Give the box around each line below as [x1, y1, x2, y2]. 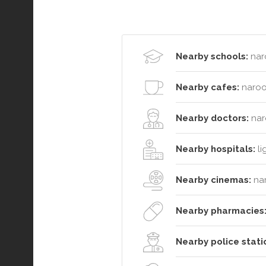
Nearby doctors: [176, 113, 249, 124]
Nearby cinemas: [176, 175, 251, 186]
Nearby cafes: [176, 82, 239, 93]
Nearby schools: [176, 51, 248, 62]
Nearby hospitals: [176, 144, 255, 155]
